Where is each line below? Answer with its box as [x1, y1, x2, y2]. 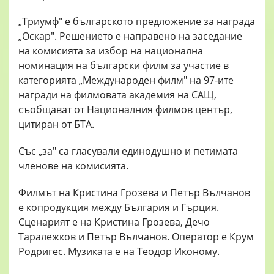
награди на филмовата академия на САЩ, [18, 88, 217, 102]
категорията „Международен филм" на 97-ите [18, 73, 234, 87]
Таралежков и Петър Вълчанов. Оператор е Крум [18, 230, 254, 244]
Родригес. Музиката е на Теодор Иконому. [18, 245, 220, 259]
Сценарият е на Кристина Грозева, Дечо [18, 215, 210, 229]
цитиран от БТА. [18, 117, 94, 131]
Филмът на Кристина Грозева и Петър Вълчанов [18, 186, 250, 200]
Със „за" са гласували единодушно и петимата [18, 144, 238, 158]
